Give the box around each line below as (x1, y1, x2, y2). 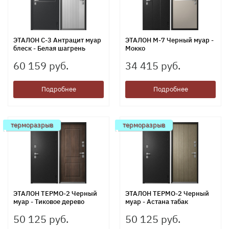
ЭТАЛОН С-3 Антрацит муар (13, 35, 101, 44)
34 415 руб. (125, 59, 180, 73)
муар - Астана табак (125, 197, 188, 206)
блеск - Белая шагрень (13, 43, 85, 53)
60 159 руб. (13, 59, 68, 73)
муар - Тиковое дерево (13, 197, 84, 206)
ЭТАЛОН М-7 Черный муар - (125, 35, 214, 44)
